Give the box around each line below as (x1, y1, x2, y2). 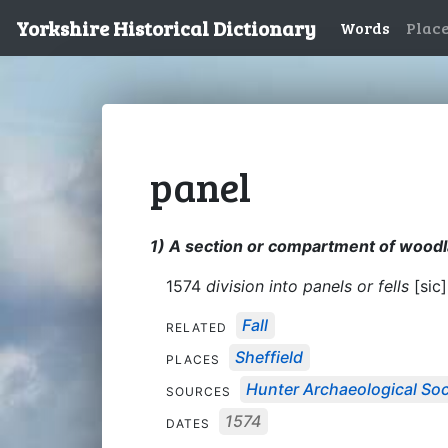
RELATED (166, 319, 231, 335)
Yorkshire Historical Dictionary (16, 14, 316, 42)
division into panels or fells (206, 275, 409, 296)
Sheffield (235, 347, 304, 368)
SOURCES (166, 383, 235, 399)
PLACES (166, 351, 224, 367)
